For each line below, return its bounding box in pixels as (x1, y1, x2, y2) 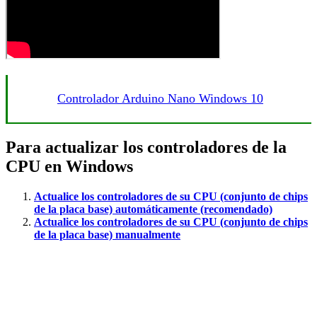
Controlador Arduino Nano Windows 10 (57, 91, 263, 105)
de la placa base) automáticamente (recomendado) (34, 202, 272, 215)
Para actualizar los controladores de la (6, 137, 287, 156)
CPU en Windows (6, 156, 133, 175)
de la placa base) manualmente (34, 228, 180, 241)
